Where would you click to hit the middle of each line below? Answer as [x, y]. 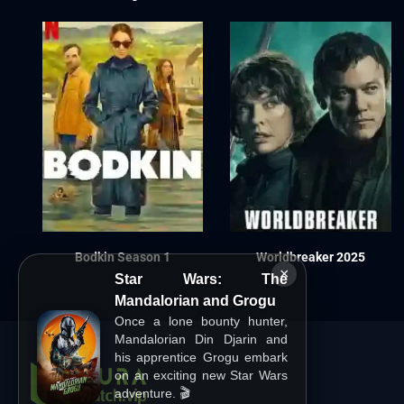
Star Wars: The [201, 279]
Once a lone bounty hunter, [201, 321]
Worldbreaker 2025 [311, 257]
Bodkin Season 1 [123, 257]
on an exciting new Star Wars [201, 375]
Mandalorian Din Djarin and [201, 339]
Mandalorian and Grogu [195, 301]
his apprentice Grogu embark [201, 357]
